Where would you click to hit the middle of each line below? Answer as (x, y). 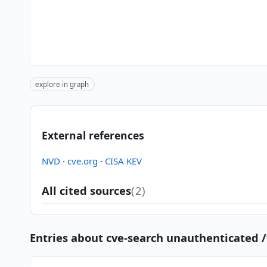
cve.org (82, 161)
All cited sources (86, 190)
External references (93, 136)
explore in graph (62, 85)
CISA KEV (123, 161)
